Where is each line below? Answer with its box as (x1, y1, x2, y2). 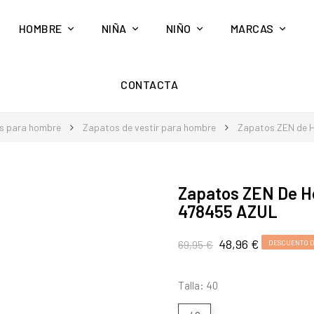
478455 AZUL (178, 201, 278, 221)
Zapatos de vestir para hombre (83, 121, 216, 133)
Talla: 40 (178, 279, 218, 292)
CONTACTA (121, 78, 179, 91)
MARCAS (230, 22, 274, 35)
